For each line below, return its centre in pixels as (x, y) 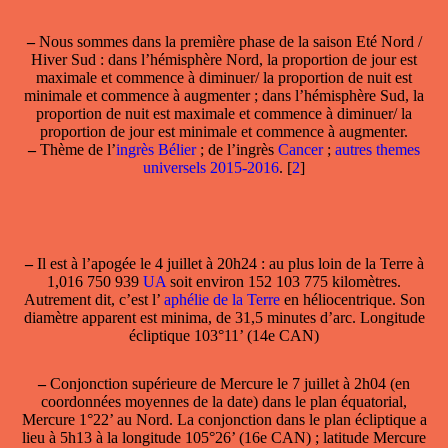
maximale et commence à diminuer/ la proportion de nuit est (224, 77)
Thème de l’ (76, 149)
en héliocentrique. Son (354, 299)
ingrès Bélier (156, 149)
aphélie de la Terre (223, 299)
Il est (51, 263)
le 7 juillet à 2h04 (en (343, 383)
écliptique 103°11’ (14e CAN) (224, 335)
